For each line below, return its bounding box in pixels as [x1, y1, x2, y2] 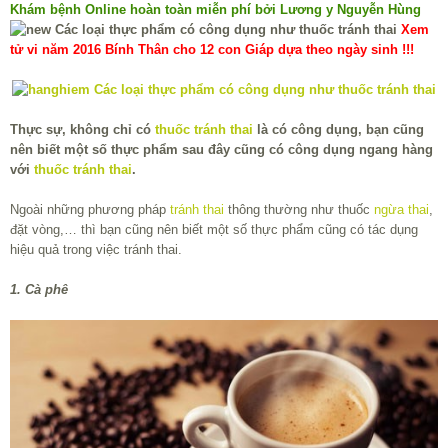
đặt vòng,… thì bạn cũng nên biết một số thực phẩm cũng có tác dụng [10, 222, 418, 238]
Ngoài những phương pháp [10, 202, 170, 218]
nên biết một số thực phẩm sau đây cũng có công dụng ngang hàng [10, 142, 433, 158]
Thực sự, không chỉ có [10, 122, 155, 138]
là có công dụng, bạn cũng [253, 122, 424, 138]
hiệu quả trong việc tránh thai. [10, 242, 182, 258]
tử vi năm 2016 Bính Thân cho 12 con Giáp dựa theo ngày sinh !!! [10, 42, 414, 58]
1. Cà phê [10, 282, 68, 298]
